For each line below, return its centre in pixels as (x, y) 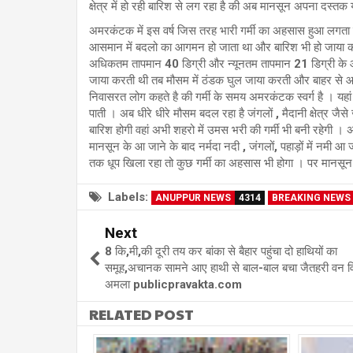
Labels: (128, 197)
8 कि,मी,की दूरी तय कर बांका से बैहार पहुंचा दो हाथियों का (221, 252)
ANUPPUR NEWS (193, 198)
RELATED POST (141, 314)
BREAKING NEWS (311, 198)
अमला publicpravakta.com (173, 285)
